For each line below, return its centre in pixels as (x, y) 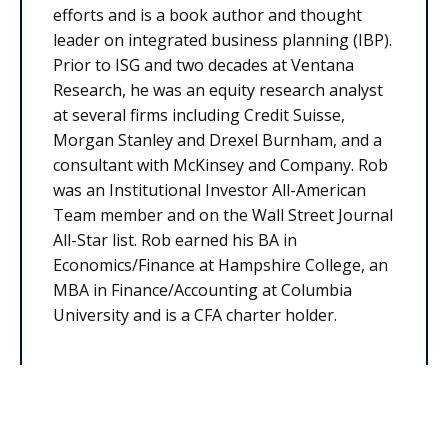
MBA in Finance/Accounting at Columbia (202, 289)
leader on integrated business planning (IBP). (222, 39)
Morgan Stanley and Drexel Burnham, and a (217, 139)
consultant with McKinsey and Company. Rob (220, 164)
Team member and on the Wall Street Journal (223, 214)
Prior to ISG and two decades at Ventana (203, 64)
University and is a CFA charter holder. (195, 314)
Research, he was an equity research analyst (218, 89)
